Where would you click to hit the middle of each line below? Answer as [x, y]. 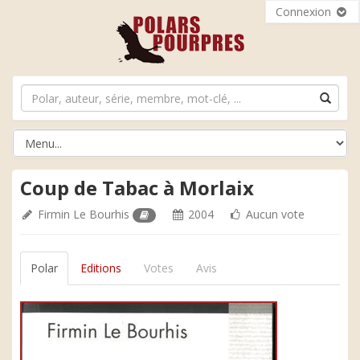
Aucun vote [274, 214]
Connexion [305, 12]
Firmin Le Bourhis [84, 214]
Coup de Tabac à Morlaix [137, 188]
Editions [101, 268]
